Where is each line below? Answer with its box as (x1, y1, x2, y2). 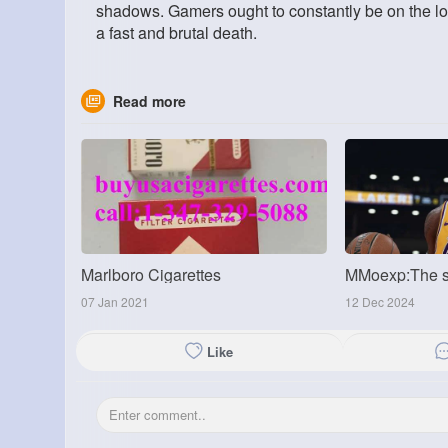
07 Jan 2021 (81, 293, 149, 311)
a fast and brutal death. (96, 21, 257, 45)
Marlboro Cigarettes (81, 263, 221, 287)
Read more (113, 91, 186, 112)
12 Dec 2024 (344, 293, 415, 311)
